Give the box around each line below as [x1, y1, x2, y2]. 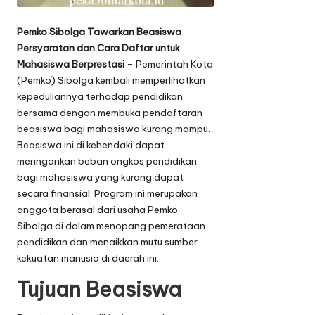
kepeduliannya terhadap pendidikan [17, 89, 183, 103]
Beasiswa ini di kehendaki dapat [17, 138, 165, 151]
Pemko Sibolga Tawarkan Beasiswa [17, 25, 181, 38]
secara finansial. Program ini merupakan [17, 186, 198, 200]
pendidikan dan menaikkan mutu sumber [17, 235, 198, 248]
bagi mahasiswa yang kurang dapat [17, 170, 184, 184]
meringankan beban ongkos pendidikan [17, 154, 197, 167]
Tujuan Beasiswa [17, 276, 181, 302]
